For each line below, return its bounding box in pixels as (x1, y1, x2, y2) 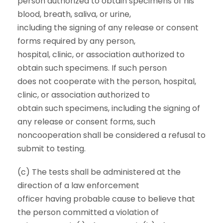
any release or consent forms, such (17, 116, 155, 127)
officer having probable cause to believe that (17, 193, 195, 205)
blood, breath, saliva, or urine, (17, 8, 131, 20)
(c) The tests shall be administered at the (17, 166, 181, 178)
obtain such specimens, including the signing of (17, 103, 200, 114)
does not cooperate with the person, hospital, (17, 76, 196, 87)
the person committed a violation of (17, 207, 159, 218)
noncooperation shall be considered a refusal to (17, 129, 206, 141)
